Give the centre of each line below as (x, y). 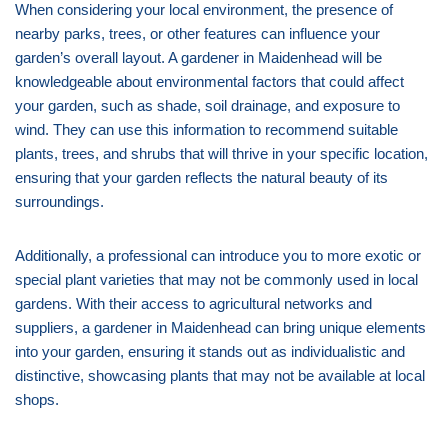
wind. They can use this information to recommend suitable (206, 129)
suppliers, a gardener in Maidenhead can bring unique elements (220, 327)
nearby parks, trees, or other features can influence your (197, 33)
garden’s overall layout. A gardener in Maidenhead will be (198, 57)
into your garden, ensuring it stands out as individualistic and (210, 351)
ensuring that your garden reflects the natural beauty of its (201, 177)
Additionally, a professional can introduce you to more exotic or (218, 255)
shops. (37, 399)
